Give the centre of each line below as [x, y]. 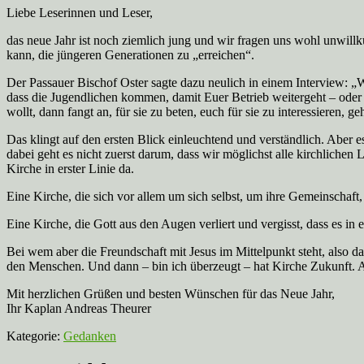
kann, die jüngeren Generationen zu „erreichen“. [130, 54]
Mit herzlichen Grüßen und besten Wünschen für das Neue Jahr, [171, 293]
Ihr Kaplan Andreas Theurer [79, 308]
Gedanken [90, 336]
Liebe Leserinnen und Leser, [80, 12]
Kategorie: [35, 336]
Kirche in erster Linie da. [70, 168]
